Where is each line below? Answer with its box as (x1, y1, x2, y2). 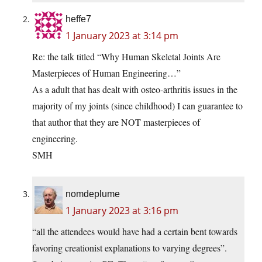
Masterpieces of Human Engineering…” (32, 67, 181, 80)
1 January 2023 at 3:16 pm (65, 204, 178, 218)
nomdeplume (65, 189, 120, 199)
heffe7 (65, 14, 91, 25)
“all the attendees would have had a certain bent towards (32, 225, 237, 238)
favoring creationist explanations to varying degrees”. (32, 242, 227, 254)
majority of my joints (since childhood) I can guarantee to (32, 99, 243, 112)
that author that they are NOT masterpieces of (32, 116, 200, 129)
